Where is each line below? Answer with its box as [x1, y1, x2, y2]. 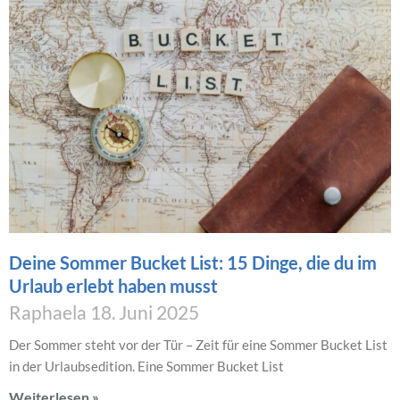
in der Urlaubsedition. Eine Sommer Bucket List [9, 357, 284, 374]
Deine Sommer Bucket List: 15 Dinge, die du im [9, 251, 377, 273]
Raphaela [9, 300, 90, 323]
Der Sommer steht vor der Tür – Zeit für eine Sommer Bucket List [9, 336, 387, 353]
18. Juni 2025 [90, 300, 199, 323]
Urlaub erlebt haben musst [9, 274, 218, 296]
